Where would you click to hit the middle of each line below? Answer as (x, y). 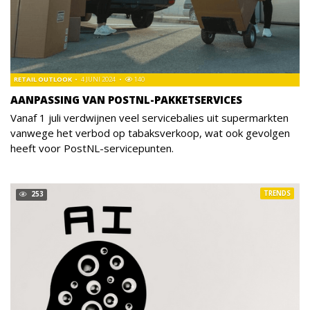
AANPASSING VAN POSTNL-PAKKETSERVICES (126, 99)
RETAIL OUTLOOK (44, 79)
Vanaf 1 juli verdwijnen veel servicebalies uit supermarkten (149, 117)
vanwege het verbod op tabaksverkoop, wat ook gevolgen (150, 133)
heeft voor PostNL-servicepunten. (92, 148)
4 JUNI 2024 (98, 79)
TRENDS (277, 193)
